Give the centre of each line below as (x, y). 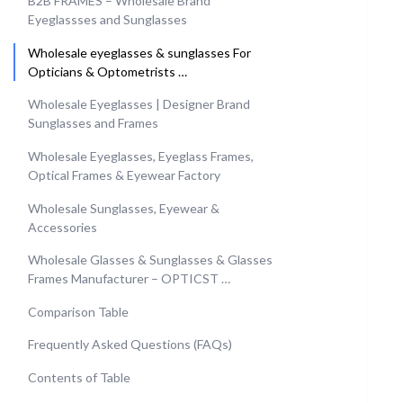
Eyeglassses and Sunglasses (107, 20)
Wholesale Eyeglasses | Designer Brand (139, 104)
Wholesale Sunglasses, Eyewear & (124, 208)
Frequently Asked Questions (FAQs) (130, 345)
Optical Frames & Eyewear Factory (124, 175)
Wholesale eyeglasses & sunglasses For (139, 52)
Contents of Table (79, 377)
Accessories (63, 227)
